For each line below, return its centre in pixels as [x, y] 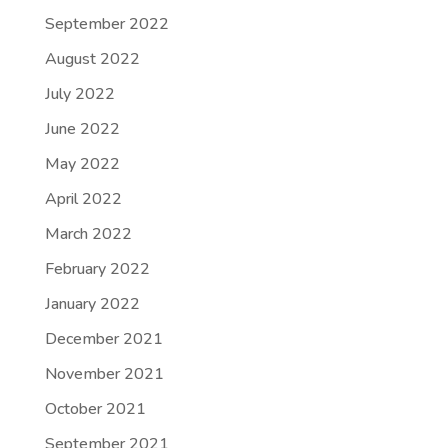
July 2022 [79, 94]
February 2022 [97, 269]
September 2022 [106, 24]
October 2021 [95, 409]
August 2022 [92, 59]
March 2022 [88, 234]
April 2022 [83, 199]
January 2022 [92, 304]
